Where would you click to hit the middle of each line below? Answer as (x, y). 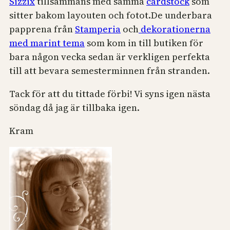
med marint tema (47, 43)
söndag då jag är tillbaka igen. (74, 108)
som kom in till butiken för (144, 43)
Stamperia (98, 29)
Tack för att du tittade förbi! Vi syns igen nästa (110, 94)
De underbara (181, 15)
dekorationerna (175, 29)
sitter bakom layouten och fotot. (80, 15)
